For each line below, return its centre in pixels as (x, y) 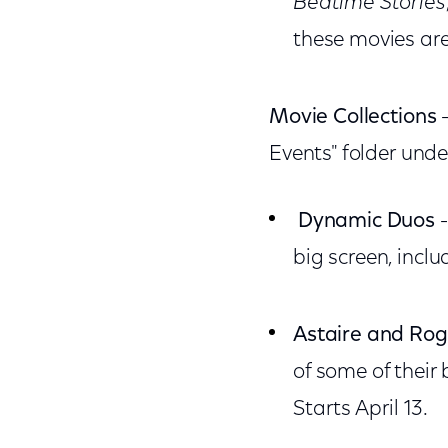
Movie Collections (352, 117)
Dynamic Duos (366, 221)
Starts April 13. (360, 409)
